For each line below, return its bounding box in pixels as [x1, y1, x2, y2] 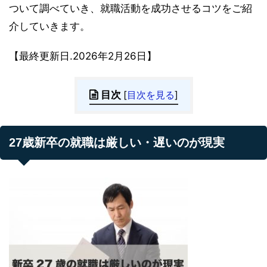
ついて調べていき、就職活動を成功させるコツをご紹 [9, 2, 252, 14]
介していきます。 [9, 20, 90, 32]
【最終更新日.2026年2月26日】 [9, 49, 157, 62]
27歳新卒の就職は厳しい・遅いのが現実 [9, 135, 225, 149]
